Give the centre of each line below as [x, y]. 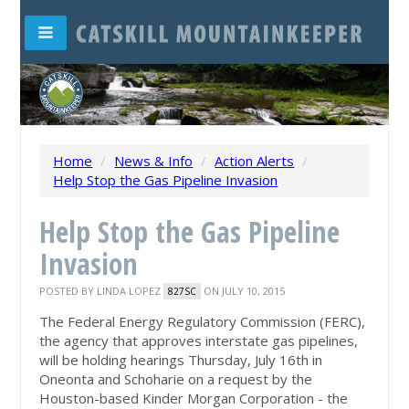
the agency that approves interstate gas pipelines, [199, 341]
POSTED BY [68, 291]
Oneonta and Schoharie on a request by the [176, 379]
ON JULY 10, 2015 [243, 291]
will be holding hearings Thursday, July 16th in [181, 360]
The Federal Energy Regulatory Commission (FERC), [203, 322]
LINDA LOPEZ [129, 291]
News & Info [154, 161]
